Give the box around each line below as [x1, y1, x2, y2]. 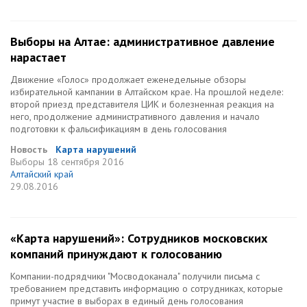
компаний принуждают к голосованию [10, 246, 222, 262]
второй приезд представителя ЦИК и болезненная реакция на [10, 98, 274, 110]
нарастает [10, 49, 66, 65]
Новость [10, 143, 47, 156]
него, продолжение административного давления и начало [10, 110, 260, 123]
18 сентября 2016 [47, 156, 124, 168]
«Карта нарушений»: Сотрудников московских [10, 230, 267, 246]
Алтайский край [10, 168, 73, 180]
